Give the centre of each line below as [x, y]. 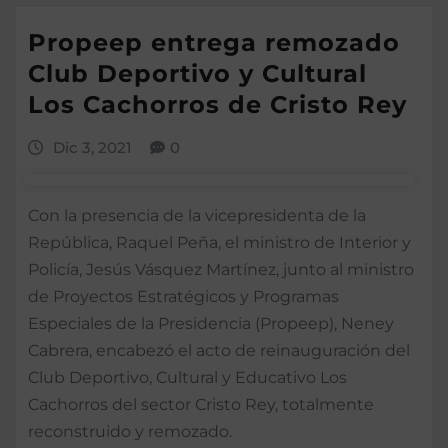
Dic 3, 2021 [92, 148]
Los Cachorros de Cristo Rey [217, 105]
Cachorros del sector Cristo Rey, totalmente [201, 404]
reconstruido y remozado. [130, 431]
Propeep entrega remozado [214, 43]
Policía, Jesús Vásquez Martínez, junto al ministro [221, 269]
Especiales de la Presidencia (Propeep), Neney [211, 323]
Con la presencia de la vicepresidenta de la [197, 215]
